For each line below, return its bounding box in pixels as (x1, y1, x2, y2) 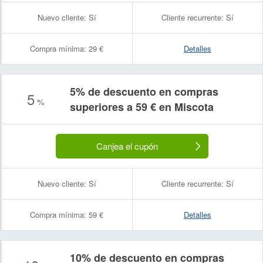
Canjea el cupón (96, 140, 158, 152)
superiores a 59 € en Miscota (70, 99, 214, 114)
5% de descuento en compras (70, 84, 218, 99)
